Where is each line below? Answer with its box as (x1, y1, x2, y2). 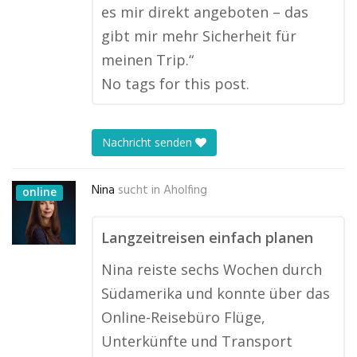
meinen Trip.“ (101, 50, 194, 69)
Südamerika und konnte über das (101, 284, 330, 303)
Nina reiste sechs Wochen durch (101, 260, 322, 279)
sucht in (118, 181, 160, 200)
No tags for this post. (101, 74, 249, 93)
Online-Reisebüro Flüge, (101, 308, 265, 327)
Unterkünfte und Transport (101, 331, 292, 351)
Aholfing (163, 181, 207, 200)
